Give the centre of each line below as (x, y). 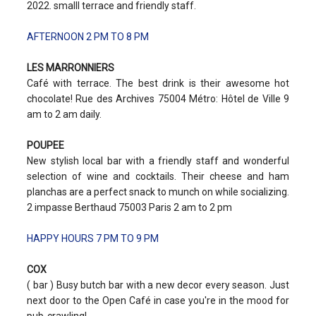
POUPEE (45, 146)
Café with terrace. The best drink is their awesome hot (158, 84)
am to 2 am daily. (64, 115)
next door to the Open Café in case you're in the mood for (158, 301)
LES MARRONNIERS (71, 68)
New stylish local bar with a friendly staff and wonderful (158, 161)
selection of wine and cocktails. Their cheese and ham (158, 177)
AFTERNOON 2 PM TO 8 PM (88, 37)
